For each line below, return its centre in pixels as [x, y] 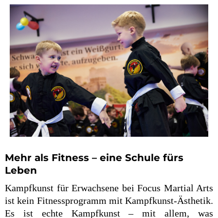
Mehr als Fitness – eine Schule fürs [94, 158]
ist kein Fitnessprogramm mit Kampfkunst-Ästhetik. [109, 201]
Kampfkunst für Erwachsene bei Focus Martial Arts [109, 188]
